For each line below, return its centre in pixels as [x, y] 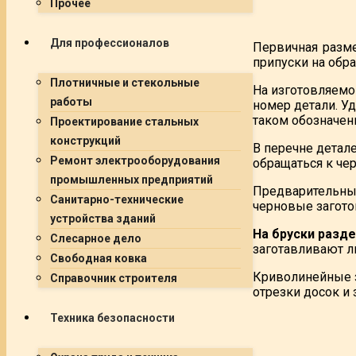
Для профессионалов [110, 43]
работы [71, 102]
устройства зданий [103, 219]
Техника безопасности [112, 318]
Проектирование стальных [124, 122]
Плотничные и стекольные [125, 83]
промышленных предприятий [132, 180]
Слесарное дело [96, 238]
